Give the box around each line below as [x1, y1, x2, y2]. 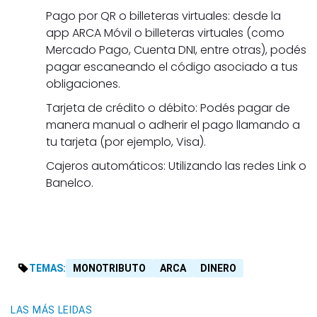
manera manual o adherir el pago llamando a [46, 117, 300, 134]
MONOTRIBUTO [73, 263, 146, 275]
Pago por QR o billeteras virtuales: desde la [46, 8, 281, 25]
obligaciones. [46, 76, 120, 93]
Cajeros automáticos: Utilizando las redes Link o [46, 158, 306, 175]
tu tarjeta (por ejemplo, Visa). [46, 134, 206, 151]
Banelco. [46, 175, 93, 192]
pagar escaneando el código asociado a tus [46, 59, 298, 76]
